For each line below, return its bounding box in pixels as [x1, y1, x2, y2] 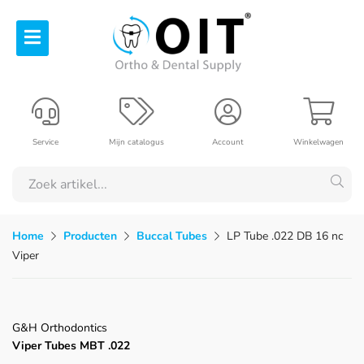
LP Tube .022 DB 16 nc [227, 227, 343, 244]
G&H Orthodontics [12, 319, 107, 336]
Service [32, 136, 58, 148]
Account [211, 136, 244, 148]
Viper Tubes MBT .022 [12, 337, 130, 353]
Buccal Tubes [136, 227, 207, 244]
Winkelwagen [293, 136, 344, 148]
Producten [63, 227, 117, 244]
